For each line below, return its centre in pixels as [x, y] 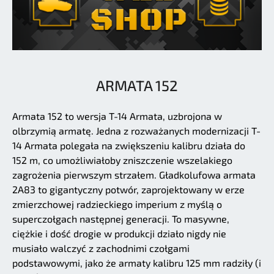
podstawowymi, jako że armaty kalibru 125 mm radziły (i [137, 263]
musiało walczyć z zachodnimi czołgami [101, 248]
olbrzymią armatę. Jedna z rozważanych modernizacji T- [136, 131]
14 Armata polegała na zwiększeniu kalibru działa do [129, 146]
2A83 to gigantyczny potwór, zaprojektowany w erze [128, 190]
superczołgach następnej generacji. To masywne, [121, 219]
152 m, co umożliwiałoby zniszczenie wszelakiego [122, 160]
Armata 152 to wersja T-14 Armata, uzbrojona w [117, 116]
